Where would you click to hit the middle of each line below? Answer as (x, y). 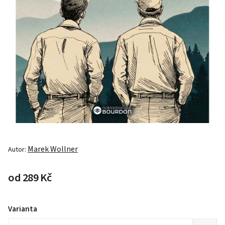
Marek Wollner (53, 149)
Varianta (23, 209)
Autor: (18, 149)
